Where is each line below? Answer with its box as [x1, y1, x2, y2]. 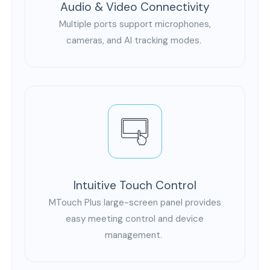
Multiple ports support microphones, [58, 18, 211, 31]
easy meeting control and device [66, 213, 204, 225]
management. [105, 229, 165, 242]
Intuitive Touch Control [73, 178, 196, 193]
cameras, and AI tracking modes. [66, 34, 204, 47]
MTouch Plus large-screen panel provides [48, 196, 221, 209]
